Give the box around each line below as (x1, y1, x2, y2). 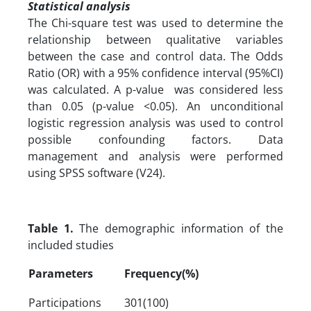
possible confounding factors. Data (28, 131, 283, 147)
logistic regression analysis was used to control (28, 115, 283, 131)
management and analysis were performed (28, 148, 283, 164)
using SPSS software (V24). (28, 165, 165, 180)
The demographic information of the (73, 220, 284, 236)
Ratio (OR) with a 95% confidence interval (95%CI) (28, 65, 283, 81)
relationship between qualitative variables (28, 31, 283, 47)
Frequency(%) (124, 265, 199, 281)
